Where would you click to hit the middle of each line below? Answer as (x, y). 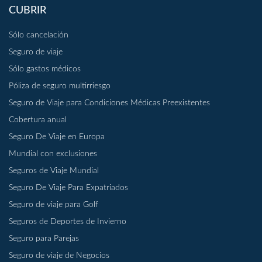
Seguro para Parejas (44, 239)
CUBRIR (27, 11)
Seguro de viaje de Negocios (59, 256)
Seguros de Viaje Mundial (54, 171)
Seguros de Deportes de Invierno (68, 222)
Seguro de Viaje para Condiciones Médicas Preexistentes (109, 103)
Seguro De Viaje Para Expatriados (68, 188)
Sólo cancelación (39, 35)
